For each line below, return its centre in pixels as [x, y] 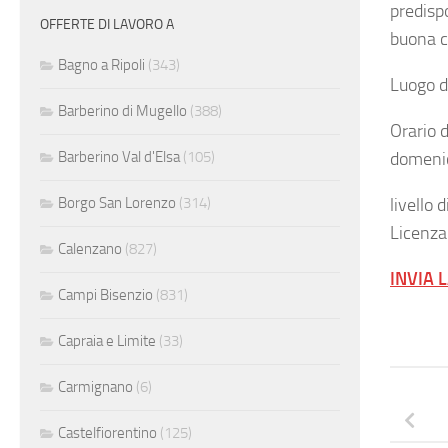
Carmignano [95, 387]
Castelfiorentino [107, 433]
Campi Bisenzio [105, 295]
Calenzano [90, 249]
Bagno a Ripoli [101, 65]
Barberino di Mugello [122, 111]
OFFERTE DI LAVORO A [107, 25]
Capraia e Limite [107, 341]
